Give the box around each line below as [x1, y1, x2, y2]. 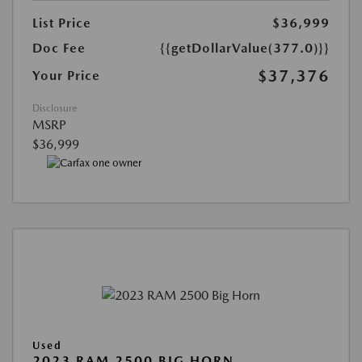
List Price [32, 15, 91, 31]
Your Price [32, 67, 100, 83]
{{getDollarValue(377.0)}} [160, 40, 330, 56]
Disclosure [32, 102, 77, 114]
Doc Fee [32, 40, 86, 56]
